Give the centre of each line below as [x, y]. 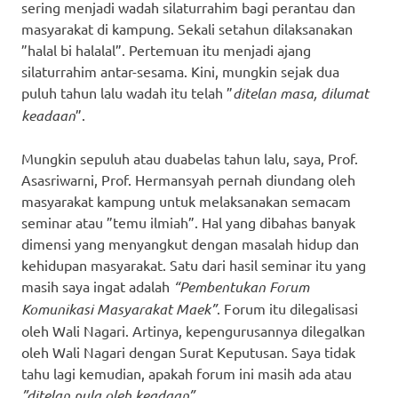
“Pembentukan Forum [241, 286]
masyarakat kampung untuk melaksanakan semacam [186, 200]
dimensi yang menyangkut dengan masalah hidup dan [190, 243]
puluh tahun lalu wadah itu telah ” [127, 92]
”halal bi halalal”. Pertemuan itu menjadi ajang [166, 49]
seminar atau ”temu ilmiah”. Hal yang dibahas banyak [188, 222]
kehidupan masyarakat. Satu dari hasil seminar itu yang [194, 264]
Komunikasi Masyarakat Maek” [119, 308]
